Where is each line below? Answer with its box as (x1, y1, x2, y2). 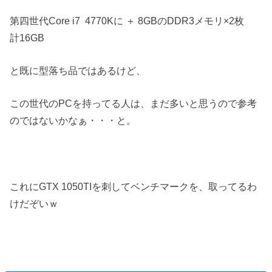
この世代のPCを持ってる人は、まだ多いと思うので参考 (10, 98, 257, 109)
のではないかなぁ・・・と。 (10, 115, 137, 126)
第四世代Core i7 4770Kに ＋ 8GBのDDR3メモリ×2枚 (10, 15, 254, 26)
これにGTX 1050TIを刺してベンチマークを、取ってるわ (10, 181, 257, 192)
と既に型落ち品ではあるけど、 (10, 64, 146, 76)
